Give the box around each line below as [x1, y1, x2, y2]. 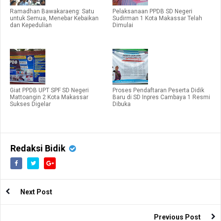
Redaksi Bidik [10, 143, 66, 154]
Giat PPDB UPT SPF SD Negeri [10, 87, 89, 94]
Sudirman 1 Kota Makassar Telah [112, 15, 202, 22]
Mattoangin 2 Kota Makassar [10, 94, 88, 101]
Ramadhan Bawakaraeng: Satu [10, 8, 94, 15]
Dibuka [112, 101, 131, 108]
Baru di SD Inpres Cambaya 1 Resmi [112, 94, 210, 101]
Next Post [20, 188, 52, 196]
